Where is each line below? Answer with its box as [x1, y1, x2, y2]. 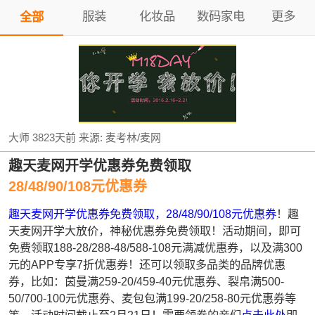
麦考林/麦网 [105, 131, 162, 144]
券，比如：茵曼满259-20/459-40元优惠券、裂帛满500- [8, 275, 285, 288]
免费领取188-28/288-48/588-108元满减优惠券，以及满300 [8, 241, 303, 255]
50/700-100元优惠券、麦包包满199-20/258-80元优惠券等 [8, 292, 297, 305]
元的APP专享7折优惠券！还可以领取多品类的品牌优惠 [8, 258, 286, 271]
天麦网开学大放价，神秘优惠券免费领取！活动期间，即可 [8, 224, 302, 238]
